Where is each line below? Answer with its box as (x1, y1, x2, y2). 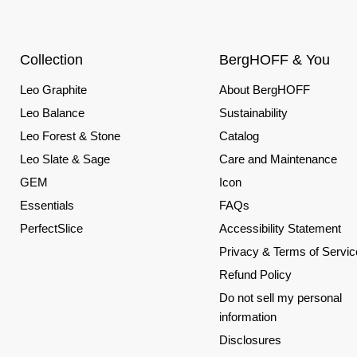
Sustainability (218, 105, 288, 120)
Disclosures (218, 332, 281, 347)
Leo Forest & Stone (20, 128, 120, 143)
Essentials (20, 198, 74, 212)
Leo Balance (20, 105, 84, 120)
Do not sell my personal (218, 290, 342, 304)
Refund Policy (218, 267, 292, 281)
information (218, 309, 277, 324)
